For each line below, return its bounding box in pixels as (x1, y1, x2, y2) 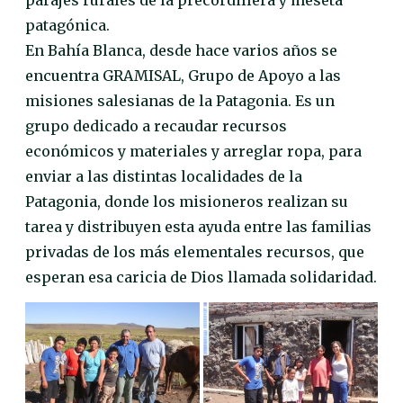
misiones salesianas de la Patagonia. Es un (25, 92, 335, 111)
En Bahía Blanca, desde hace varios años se (25, 41, 337, 60)
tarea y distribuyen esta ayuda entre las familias (25, 218, 372, 237)
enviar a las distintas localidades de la (25, 167, 302, 186)
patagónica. (25, 16, 110, 35)
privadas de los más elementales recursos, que (25, 243, 364, 262)
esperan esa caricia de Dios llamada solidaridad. (25, 268, 377, 287)
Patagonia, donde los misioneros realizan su (25, 193, 348, 211)
